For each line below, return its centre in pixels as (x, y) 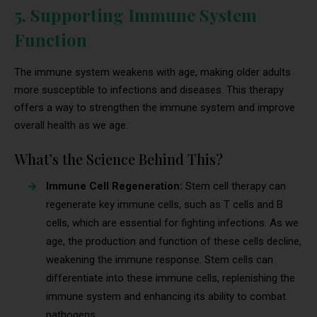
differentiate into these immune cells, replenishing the (171, 278)
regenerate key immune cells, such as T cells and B (165, 205)
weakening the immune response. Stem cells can (160, 260)
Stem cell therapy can (236, 186)
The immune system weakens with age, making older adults (152, 73)
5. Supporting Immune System (136, 15)
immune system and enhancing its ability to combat (166, 297)
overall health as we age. (71, 126)
